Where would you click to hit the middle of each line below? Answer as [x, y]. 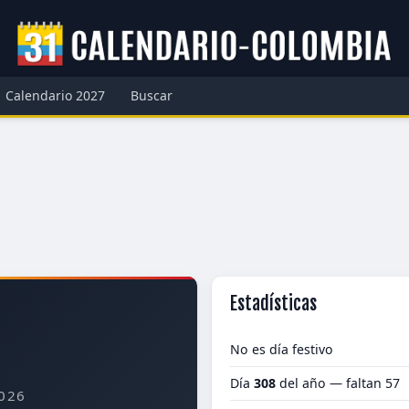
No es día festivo [282, 349]
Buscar [152, 95]
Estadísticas [273, 304]
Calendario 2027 [55, 95]
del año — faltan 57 [338, 383]
